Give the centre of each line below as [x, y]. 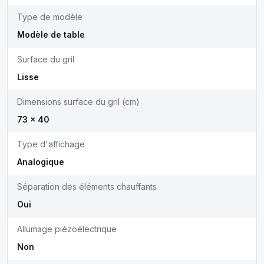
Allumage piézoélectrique [67, 229]
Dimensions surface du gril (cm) [78, 102]
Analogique [41, 162]
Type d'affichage [51, 144]
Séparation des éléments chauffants [87, 187]
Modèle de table [51, 34]
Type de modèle [50, 17]
